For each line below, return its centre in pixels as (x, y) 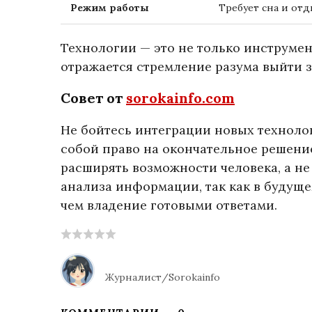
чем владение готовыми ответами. (169, 205)
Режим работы (110, 8)
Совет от (93, 98)
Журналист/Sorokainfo (163, 277)
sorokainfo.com (180, 98)
